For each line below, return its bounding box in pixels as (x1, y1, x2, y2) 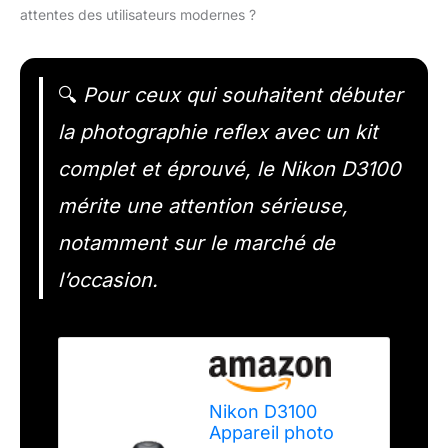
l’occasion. (57, 268, 158, 293)
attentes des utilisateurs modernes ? (20, 6, 256, 24)
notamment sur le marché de (57, 231, 335, 256)
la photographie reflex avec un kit (57, 120, 378, 145)
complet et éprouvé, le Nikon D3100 (57, 157, 401, 182)
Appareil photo (209, 422, 335, 444)
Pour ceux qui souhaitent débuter (76, 83, 403, 108)
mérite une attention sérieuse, (57, 194, 348, 219)
